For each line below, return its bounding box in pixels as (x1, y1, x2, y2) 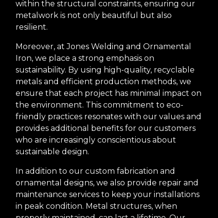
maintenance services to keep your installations (16, 189, 200, 199)
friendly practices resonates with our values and (16, 111, 201, 121)
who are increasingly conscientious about (16, 135, 176, 145)
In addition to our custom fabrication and (16, 166, 175, 176)
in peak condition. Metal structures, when (16, 201, 177, 211)
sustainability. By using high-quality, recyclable (16, 65, 195, 74)
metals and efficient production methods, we (16, 76, 191, 86)
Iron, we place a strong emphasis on (16, 53, 154, 63)
